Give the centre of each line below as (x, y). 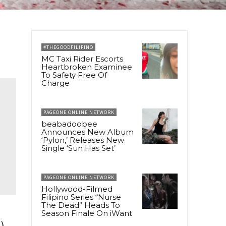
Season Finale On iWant (87, 213)
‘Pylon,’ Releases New (83, 140)
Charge (55, 83)
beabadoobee (69, 124)
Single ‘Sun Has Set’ (78, 148)
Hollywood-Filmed (77, 189)
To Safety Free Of (74, 75)
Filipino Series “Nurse (81, 197)
